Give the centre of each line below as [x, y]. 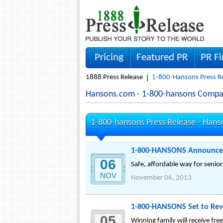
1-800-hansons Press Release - [147, 123]
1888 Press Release [114, 77]
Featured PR [162, 57]
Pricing [109, 57]
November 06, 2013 [161, 178]
